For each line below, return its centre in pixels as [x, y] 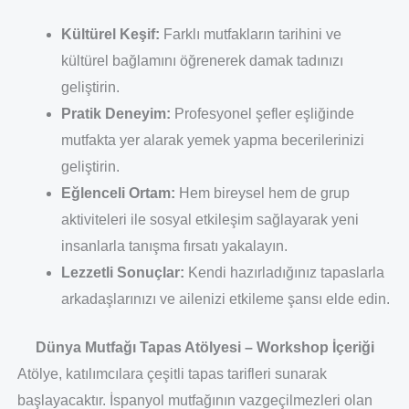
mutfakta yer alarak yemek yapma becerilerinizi [212, 141]
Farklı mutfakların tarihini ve [250, 35]
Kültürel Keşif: [110, 35]
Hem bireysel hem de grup [262, 194]
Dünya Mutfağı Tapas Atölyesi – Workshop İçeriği [204, 348]
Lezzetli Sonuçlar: [122, 273]
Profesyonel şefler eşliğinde [262, 114]
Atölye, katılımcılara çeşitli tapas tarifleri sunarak [172, 374]
